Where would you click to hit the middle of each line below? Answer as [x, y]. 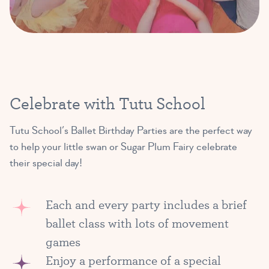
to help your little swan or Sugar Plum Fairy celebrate [123, 147]
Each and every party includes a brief [146, 204]
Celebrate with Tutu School [107, 103]
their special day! [46, 163]
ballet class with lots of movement [137, 223]
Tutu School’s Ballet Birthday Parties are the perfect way [131, 131]
